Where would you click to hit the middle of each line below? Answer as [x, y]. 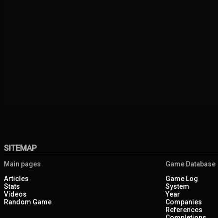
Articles [16, 178]
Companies [184, 202]
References [184, 209]
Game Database [191, 164]
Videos [15, 194]
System [177, 186]
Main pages [22, 164]
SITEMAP [20, 148]
